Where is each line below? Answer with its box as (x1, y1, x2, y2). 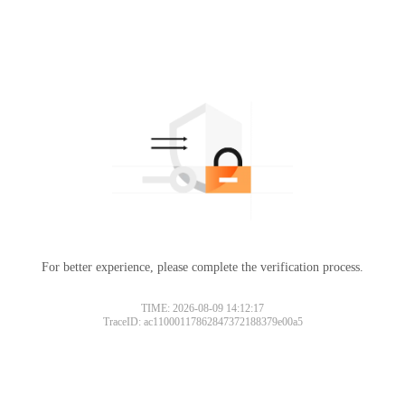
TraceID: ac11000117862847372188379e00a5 (102, 315, 303, 328)
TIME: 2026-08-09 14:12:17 (141, 301, 264, 315)
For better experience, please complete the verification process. (42, 259, 363, 274)
